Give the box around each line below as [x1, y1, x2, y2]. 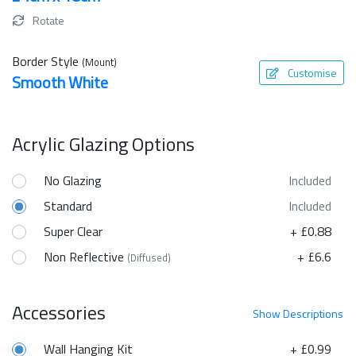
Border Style [12, 51, 82, 71]
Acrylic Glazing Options [12, 129, 195, 158]
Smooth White [12, 69, 108, 95]
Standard [44, 195, 92, 215]
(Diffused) [127, 249, 171, 265]
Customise [288, 64, 337, 82]
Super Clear [44, 221, 103, 241]
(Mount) [82, 53, 117, 70]
